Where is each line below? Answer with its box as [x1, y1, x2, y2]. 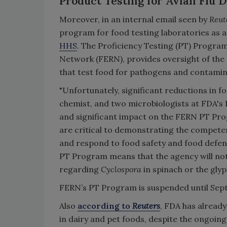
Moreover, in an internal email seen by [59, 14, 209, 24]
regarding [59, 164, 101, 174]
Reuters [132, 201, 160, 211]
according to [78, 201, 132, 211]
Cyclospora [101, 164, 141, 174]
